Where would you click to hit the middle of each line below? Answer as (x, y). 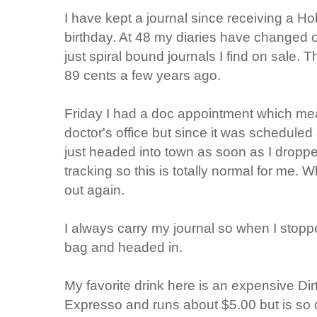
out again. (94, 189)
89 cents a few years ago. (143, 75)
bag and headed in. (123, 247)
